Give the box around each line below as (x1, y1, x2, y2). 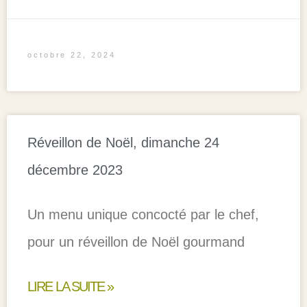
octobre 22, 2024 (27, 50, 116, 59)
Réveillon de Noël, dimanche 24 (27, 134, 219, 150)
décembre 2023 (27, 162, 123, 177)
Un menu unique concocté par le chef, (27, 206, 259, 222)
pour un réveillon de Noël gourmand (27, 234, 245, 249)
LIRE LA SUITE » (27, 278, 114, 294)
